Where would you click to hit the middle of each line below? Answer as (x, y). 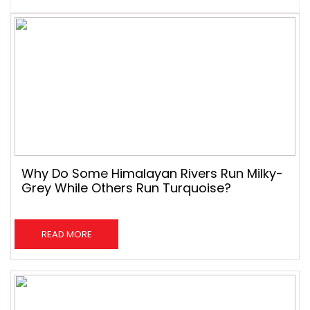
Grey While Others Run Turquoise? (126, 188)
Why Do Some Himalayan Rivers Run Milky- (152, 173)
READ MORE (66, 234)
